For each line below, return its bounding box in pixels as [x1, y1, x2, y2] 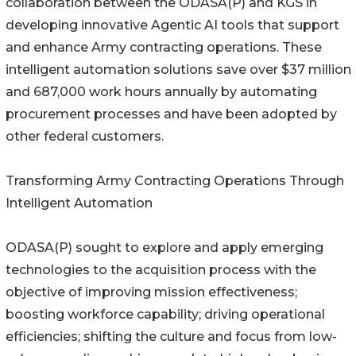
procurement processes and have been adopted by [6, 106, 337, 122]
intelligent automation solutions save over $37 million [6, 61, 351, 77]
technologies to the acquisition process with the [6, 261, 316, 277]
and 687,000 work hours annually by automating [6, 83, 317, 99]
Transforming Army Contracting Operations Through [6, 172, 344, 188]
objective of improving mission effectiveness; [6, 284, 297, 300]
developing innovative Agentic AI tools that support [6, 17, 339, 33]
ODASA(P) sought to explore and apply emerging [6, 239, 323, 255]
